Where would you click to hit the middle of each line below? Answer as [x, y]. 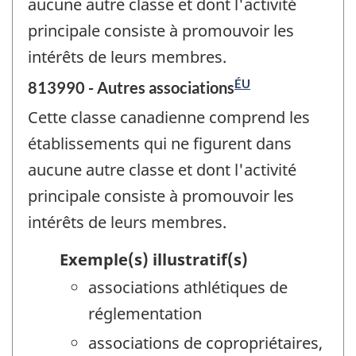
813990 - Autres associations [131, 88]
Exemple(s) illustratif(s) [154, 259]
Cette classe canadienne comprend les [169, 118]
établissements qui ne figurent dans [160, 144]
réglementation [145, 313]
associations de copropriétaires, [205, 342]
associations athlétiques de [188, 287]
